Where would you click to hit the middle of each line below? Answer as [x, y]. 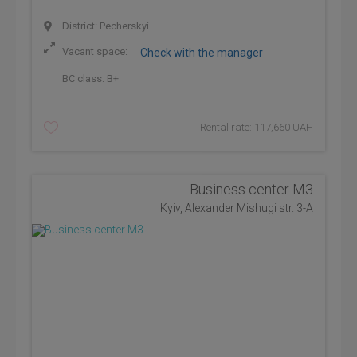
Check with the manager [202, 53]
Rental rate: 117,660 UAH [257, 127]
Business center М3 [251, 189]
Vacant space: [95, 52]
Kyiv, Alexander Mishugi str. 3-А [237, 208]
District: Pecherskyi [104, 26]
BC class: [83, 78]
